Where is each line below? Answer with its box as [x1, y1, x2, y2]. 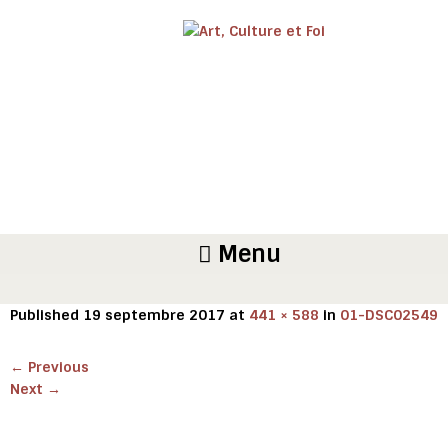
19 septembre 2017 [83, 306, 225, 324]
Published [10, 306, 83, 324]
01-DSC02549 [340, 306, 438, 324]
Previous [24, 358, 89, 376]
